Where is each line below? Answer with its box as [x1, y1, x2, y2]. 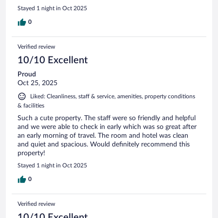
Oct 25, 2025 [18, 80, 57, 87]
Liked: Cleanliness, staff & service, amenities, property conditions [30, 93, 195, 100]
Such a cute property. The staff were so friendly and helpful [18, 115, 196, 122]
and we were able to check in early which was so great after [18, 124, 197, 131]
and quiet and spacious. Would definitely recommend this [18, 141, 190, 148]
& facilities [18, 103, 44, 109]
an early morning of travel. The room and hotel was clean [18, 132, 188, 140]
